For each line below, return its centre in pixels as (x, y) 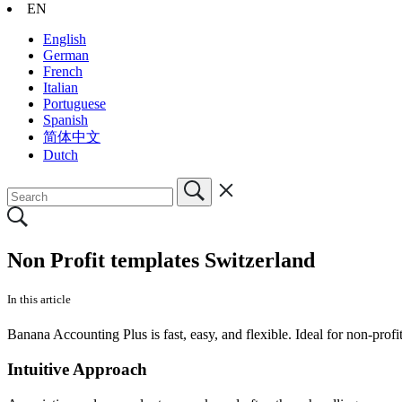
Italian (61, 87)
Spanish (66, 119)
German (66, 55)
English (65, 39)
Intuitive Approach (77, 369)
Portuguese (74, 103)
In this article (39, 299)
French (63, 71)
